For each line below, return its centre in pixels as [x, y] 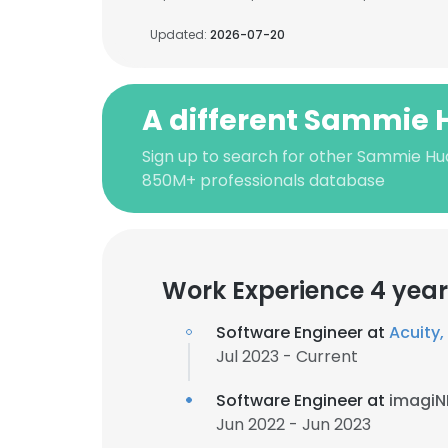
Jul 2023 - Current [287, 356]
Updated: [180, 34]
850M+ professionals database [263, 180]
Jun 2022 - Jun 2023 [293, 424]
